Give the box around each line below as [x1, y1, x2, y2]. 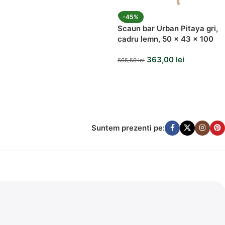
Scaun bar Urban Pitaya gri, [118, 23, 218, 33]
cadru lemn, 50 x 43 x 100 [118, 34, 213, 44]
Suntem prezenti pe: [91, 123, 165, 133]
